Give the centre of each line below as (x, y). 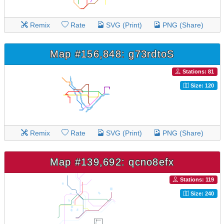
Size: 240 (201, 193)
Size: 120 (201, 85)
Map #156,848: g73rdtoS (112, 54)
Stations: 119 (196, 180)
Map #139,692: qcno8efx (112, 162)
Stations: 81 (197, 72)
